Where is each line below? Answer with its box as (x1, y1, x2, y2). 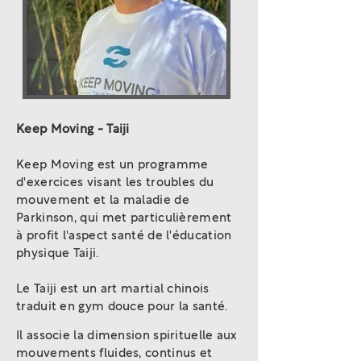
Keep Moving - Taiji (16, 123, 130, 135)
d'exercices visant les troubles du (16, 176, 214, 189)
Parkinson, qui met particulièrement (16, 212, 232, 224)
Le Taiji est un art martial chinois (16, 283, 210, 295)
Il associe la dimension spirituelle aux (16, 330, 238, 342)
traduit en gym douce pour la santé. (16, 301, 228, 313)
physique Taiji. (16, 247, 99, 259)
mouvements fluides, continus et (16, 347, 213, 359)
